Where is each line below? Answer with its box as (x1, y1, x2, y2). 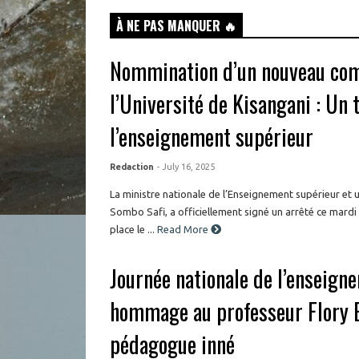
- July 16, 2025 (157, 161, 216, 171)
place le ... (110, 223, 155, 235)
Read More (157, 223, 212, 235)
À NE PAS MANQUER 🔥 (116, 15, 236, 35)
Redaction (110, 161, 155, 171)
